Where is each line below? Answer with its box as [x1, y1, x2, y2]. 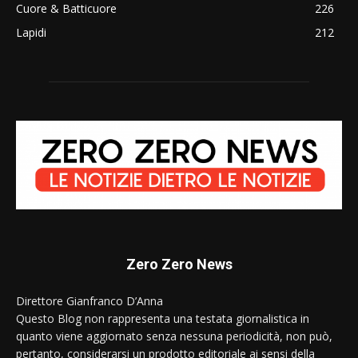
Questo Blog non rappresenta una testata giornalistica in [16, 310, 309, 326]
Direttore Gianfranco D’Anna [16, 292, 163, 308]
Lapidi [16, 25, 46, 41]
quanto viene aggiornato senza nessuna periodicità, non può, [16, 328, 332, 344]
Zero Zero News [125, 255, 233, 272]
